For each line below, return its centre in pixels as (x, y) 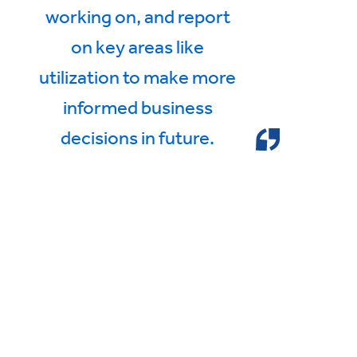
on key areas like (138, 46)
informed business (137, 106)
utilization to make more (138, 76)
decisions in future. (138, 137)
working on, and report (137, 16)
